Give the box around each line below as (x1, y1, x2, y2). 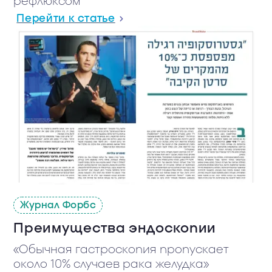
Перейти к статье (16, 13, 115, 25)
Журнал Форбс (20, 200, 97, 211)
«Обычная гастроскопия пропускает (13, 244, 229, 256)
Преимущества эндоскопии (13, 222, 216, 236)
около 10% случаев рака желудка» (13, 259, 209, 271)
